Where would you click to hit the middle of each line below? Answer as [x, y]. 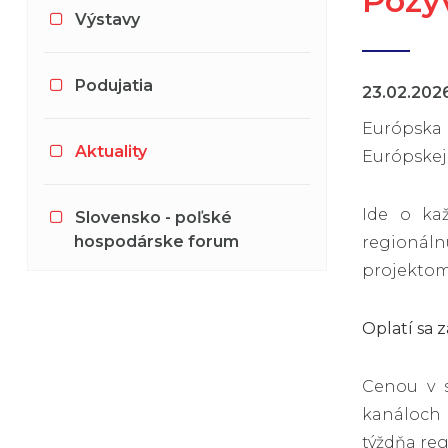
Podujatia [113, 85]
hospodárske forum [156, 241]
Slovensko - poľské [153, 217]
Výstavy [107, 19]
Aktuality [110, 151]
